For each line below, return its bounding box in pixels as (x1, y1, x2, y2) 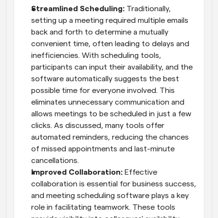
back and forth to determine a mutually (31, 28, 168, 36)
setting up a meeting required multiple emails (31, 16, 188, 24)
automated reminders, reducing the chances (31, 133, 189, 141)
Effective (125, 168, 157, 176)
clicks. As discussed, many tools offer (31, 121, 164, 129)
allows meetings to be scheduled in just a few (31, 109, 191, 118)
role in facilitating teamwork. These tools (31, 203, 175, 211)
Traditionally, (125, 4, 171, 13)
